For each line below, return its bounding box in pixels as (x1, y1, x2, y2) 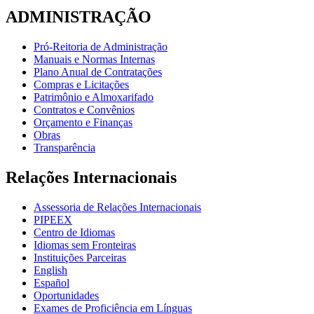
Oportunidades (34, 289, 99, 301)
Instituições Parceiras (34, 251, 126, 264)
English (34, 264, 67, 276)
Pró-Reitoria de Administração (34, 41, 168, 53)
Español (34, 276, 69, 289)
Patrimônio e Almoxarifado (34, 91, 153, 104)
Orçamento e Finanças (34, 116, 132, 129)
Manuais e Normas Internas (34, 53, 155, 66)
